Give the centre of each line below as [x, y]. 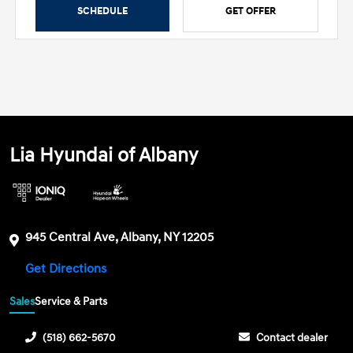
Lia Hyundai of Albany [104, 155]
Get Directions [68, 268]
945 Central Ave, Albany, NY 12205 [120, 237]
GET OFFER [250, 11]
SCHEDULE [103, 11]
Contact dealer [292, 338]
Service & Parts [71, 302]
